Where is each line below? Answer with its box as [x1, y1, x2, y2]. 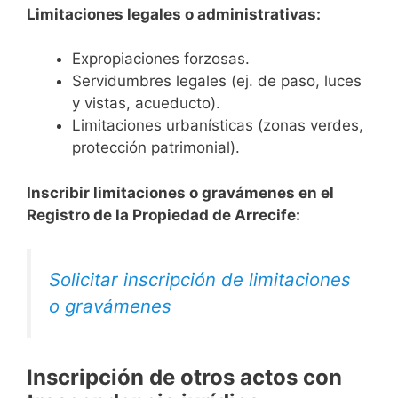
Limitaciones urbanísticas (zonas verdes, [72, 116, 363, 135]
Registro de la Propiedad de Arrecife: [27, 205, 300, 224]
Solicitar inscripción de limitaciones [49, 268, 351, 291]
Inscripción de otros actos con [27, 364, 342, 391]
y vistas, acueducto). [72, 94, 220, 113]
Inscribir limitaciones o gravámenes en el [27, 183, 334, 202]
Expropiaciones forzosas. [72, 50, 250, 68]
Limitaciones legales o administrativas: [27, 4, 321, 23]
